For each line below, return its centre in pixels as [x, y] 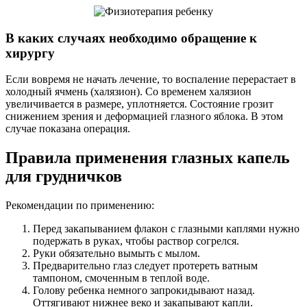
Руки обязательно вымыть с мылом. [116, 254]
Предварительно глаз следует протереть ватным [145, 266]
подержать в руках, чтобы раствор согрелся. [136, 241]
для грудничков [64, 176]
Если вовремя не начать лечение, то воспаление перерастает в [151, 79]
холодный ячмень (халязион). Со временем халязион [128, 92]
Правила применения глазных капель [148, 158]
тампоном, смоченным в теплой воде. [121, 278]
